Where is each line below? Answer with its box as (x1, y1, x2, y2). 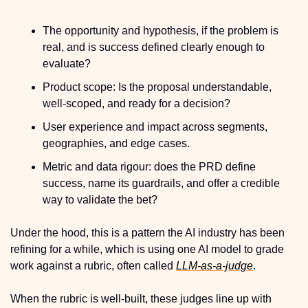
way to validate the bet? (43, 193, 157, 206)
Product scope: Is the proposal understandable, (43, 80, 272, 93)
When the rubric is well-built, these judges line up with (10, 292, 272, 305)
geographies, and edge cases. (43, 137, 190, 149)
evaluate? (43, 57, 91, 69)
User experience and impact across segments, (43, 120, 267, 133)
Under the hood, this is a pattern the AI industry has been (10, 226, 285, 239)
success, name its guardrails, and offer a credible (43, 177, 280, 189)
